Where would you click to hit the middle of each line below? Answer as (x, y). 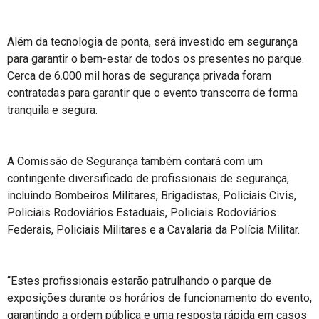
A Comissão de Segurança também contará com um (135, 161)
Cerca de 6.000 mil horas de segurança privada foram (139, 76)
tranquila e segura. (52, 110)
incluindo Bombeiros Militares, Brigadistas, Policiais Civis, (152, 195)
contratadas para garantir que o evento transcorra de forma (152, 93)
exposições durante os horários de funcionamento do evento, (159, 298)
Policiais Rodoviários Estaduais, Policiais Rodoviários (142, 213)
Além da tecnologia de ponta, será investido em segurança (152, 42)
